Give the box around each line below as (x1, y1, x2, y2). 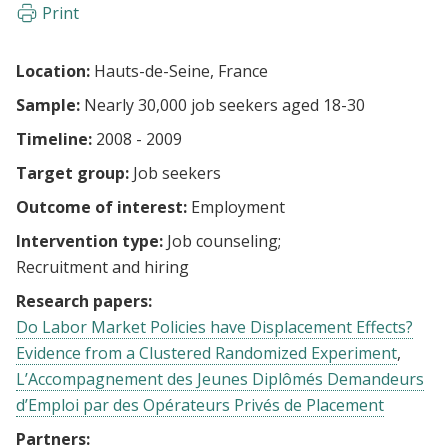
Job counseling (167, 230, 278, 252)
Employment (191, 196, 285, 218)
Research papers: (16, 290, 152, 312)
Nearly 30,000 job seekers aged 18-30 (80, 94, 365, 116)
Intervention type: (16, 230, 163, 252)
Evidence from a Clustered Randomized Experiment (16, 342, 397, 364)
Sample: (16, 94, 80, 116)
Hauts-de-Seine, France (90, 60, 268, 82)
